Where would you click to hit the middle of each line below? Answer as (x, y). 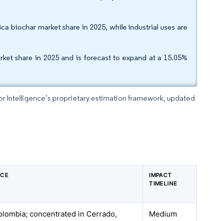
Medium (163, 214)
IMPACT (161, 175)
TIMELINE (163, 184)
